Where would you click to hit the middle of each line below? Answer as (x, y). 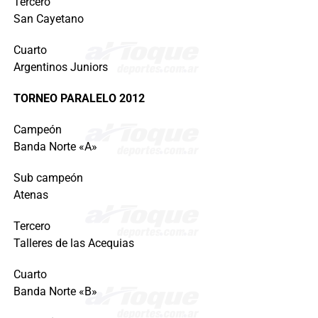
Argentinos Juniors (60, 67)
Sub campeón (48, 178)
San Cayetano (48, 19)
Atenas (31, 195)
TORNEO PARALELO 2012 (79, 99)
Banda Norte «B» (55, 292)
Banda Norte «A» (55, 147)
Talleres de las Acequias (73, 243)
